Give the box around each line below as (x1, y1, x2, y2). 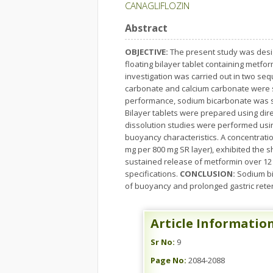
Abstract (125, 21, 168, 35)
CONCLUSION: (180, 168, 235, 179)
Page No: (151, 255, 186, 266)
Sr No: (151, 236, 175, 247)
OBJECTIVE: (125, 46, 168, 57)
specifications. (125, 168, 180, 179)
